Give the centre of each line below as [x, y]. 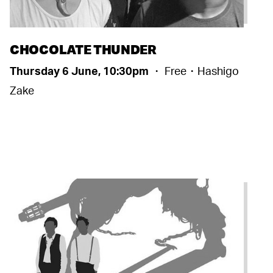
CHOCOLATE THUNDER [83, 49]
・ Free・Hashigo [195, 70]
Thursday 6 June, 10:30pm [80, 70]
